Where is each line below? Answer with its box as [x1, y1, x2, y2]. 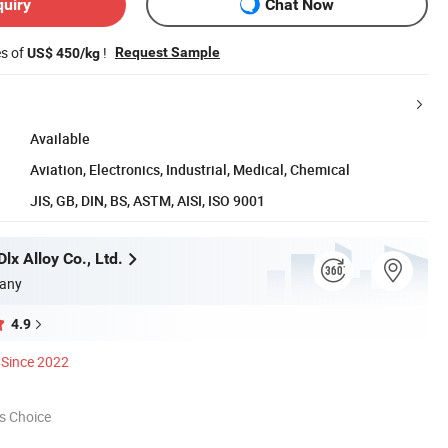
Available [30, 128, 90, 148]
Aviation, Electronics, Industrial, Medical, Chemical [30, 159, 350, 179]
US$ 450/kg [27, 44, 100, 61]
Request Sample [115, 43, 220, 60]
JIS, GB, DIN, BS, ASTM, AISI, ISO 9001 [30, 190, 265, 210]
